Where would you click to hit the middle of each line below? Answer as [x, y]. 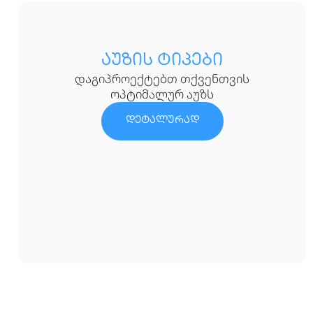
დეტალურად [162, 121]
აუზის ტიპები [162, 61]
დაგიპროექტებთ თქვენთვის [162, 79]
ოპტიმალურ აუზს [162, 94]
